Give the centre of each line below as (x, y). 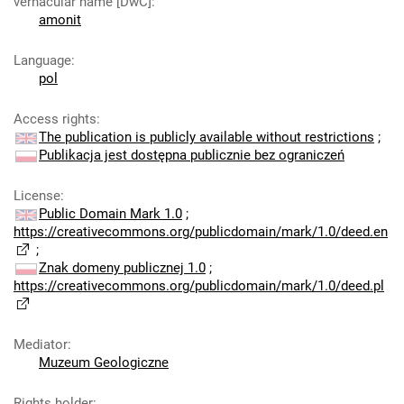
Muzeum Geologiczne (104, 363)
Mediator (41, 344)
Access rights (55, 119)
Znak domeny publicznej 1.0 (122, 268)
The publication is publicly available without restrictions (207, 137)
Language (42, 60)
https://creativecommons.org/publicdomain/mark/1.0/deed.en (201, 232)
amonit (60, 20)
